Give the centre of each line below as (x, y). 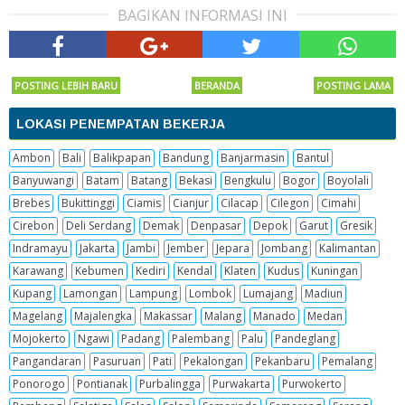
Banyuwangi (43, 180)
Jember (186, 248)
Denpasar (216, 225)
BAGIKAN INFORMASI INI (202, 15)
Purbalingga (170, 383)
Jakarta (97, 248)
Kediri (151, 270)
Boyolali (348, 180)
